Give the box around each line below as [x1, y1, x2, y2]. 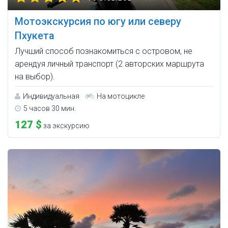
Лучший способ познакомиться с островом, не [15, 46, 192, 56]
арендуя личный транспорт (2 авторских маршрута [15, 59, 204, 69]
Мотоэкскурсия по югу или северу [15, 15, 181, 28]
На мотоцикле [97, 92, 145, 101]
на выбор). [15, 72, 55, 82]
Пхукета [15, 30, 54, 42]
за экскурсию [42, 122, 90, 130]
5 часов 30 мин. [23, 104, 76, 113]
